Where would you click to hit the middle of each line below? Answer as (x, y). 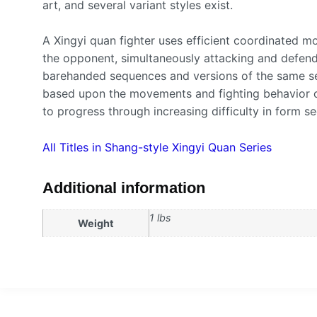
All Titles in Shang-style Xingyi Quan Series (157, 147)
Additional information (124, 188)
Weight (96, 223)
